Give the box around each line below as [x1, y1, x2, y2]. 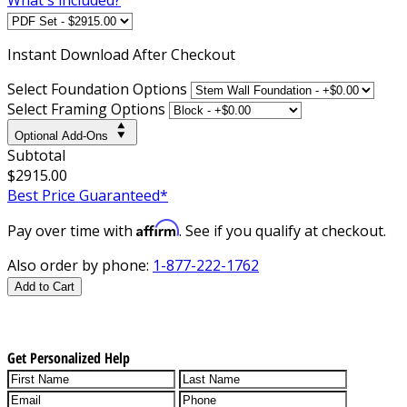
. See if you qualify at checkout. [179, 220, 386, 241]
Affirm [136, 218, 179, 237]
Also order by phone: [7, 254, 153, 275]
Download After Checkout [60, 44, 235, 65]
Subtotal [7, 144, 65, 165]
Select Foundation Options [7, 78, 187, 99]
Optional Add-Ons [15, 128, 108, 143]
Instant [7, 44, 60, 65]
